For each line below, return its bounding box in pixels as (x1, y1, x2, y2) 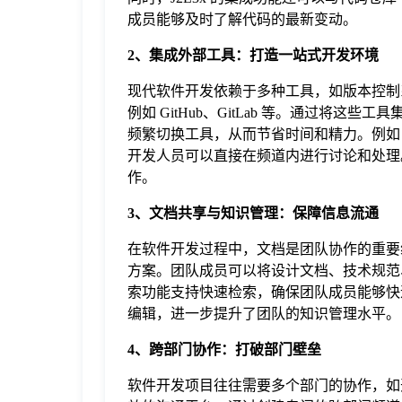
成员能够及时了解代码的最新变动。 (127, 12, 357, 28)
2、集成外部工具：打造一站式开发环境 (127, 48, 379, 64)
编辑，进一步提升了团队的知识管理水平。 (127, 306, 400, 322)
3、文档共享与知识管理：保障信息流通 (127, 205, 379, 222)
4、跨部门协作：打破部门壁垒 (127, 342, 321, 358)
